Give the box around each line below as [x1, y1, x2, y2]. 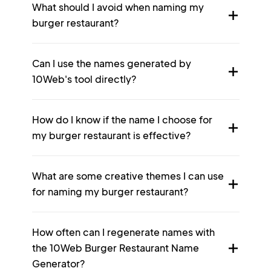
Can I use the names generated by [31, 57, 191, 70]
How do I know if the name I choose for [31, 113, 212, 126]
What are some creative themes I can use [31, 169, 224, 182]
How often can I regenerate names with [31, 226, 215, 238]
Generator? [31, 257, 85, 270]
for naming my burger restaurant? [31, 185, 188, 198]
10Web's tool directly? [31, 73, 136, 85]
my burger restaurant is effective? [31, 129, 191, 142]
